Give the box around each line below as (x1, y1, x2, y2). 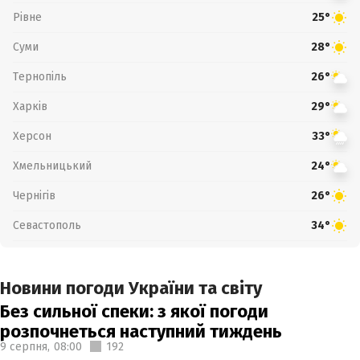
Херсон (13, 129, 51, 143)
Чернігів (13, 188, 55, 202)
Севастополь (13, 218, 81, 232)
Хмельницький (13, 158, 92, 173)
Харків (13, 99, 47, 113)
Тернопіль (13, 69, 67, 84)
